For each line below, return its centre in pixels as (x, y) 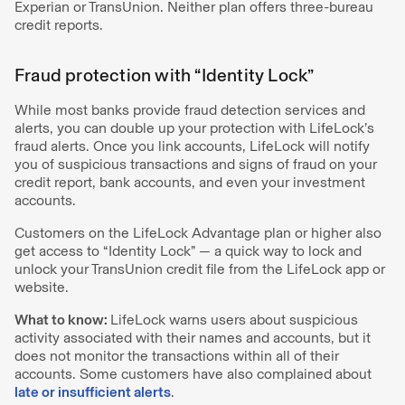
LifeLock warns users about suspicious (234, 320)
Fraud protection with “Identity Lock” (165, 75)
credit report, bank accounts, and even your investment (190, 182)
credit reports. (59, 25)
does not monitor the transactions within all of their (177, 356)
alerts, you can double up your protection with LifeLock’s (194, 128)
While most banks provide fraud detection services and (190, 110)
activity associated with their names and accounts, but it (193, 338)
